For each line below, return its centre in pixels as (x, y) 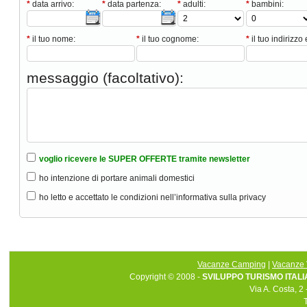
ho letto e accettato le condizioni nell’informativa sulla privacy (152, 197)
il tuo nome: (52, 39)
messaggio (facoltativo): (105, 77)
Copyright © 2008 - (166, 277)
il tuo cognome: (169, 39)
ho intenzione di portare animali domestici (116, 178)
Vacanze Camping (232, 264)
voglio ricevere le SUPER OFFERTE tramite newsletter (144, 159)
